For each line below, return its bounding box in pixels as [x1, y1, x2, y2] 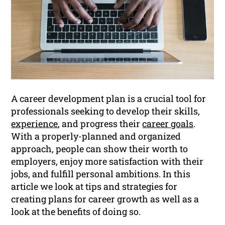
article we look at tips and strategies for [11, 180, 178, 192]
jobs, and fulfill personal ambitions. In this [11, 167, 191, 180]
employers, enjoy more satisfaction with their [11, 155, 204, 167]
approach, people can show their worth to [11, 142, 188, 155]
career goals [142, 117, 194, 130]
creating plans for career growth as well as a [11, 192, 199, 205]
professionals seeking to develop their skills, [11, 104, 200, 117]
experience [11, 117, 58, 130]
